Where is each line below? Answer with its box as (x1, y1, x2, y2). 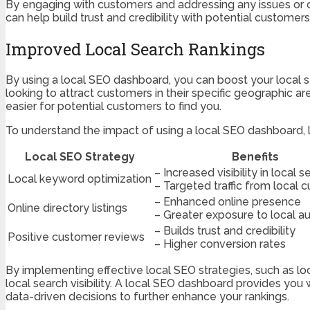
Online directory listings (8, 201, 127, 215)
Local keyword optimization (8, 172, 152, 186)
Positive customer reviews (8, 230, 145, 244)
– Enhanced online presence (154, 195, 301, 209)
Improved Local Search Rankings (6, 37, 265, 60)
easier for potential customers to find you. (6, 100, 221, 113)
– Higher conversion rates (154, 237, 286, 251)
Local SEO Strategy (24, 150, 135, 164)
